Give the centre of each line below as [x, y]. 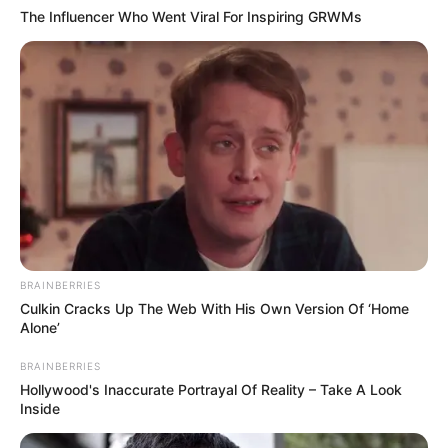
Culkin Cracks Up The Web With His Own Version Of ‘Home [214, 309]
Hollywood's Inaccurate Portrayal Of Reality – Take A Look [211, 390]
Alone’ [40, 328]
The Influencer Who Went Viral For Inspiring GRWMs [191, 17]
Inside [40, 409]
